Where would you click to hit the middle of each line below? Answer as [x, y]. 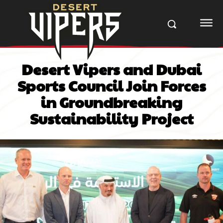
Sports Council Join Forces [111, 85]
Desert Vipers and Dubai [111, 69]
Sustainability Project [111, 118]
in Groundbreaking [111, 102]
